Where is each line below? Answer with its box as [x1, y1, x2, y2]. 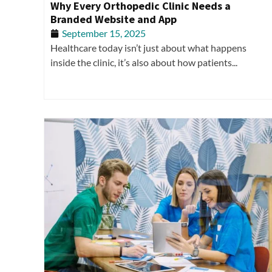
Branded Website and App [50, 12, 177, 26]
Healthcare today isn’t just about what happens [50, 41, 246, 53]
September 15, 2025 [62, 27, 146, 39]
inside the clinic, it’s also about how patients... [50, 56, 237, 68]
